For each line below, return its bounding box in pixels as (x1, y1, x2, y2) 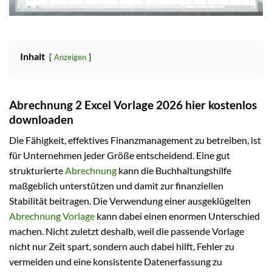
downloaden (9, 112, 73, 126)
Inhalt (20, 50, 45, 62)
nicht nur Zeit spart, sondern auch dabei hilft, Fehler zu (9, 240, 234, 253)
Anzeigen (54, 52, 86, 62)
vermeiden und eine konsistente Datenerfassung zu (9, 256, 222, 268)
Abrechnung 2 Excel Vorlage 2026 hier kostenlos (9, 97, 257, 112)
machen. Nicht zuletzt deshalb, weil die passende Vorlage (9, 225, 244, 237)
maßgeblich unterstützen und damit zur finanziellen (9, 180, 223, 192)
